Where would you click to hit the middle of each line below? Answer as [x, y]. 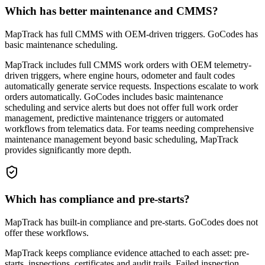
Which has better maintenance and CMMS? [112, 11]
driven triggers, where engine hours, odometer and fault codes [120, 76]
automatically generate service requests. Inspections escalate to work [132, 86]
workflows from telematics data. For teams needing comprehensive [129, 129]
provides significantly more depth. [68, 150]
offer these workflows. [47, 232]
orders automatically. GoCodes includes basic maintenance [114, 97]
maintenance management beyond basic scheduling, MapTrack [122, 140]
